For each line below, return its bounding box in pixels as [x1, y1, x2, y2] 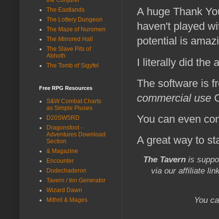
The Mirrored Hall [46, 35, 93, 43]
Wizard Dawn [46, 186, 82, 194]
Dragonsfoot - [46, 124, 83, 131]
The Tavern [143, 155, 186, 164]
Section [46, 137, 66, 145]
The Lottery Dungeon [46, 16, 103, 23]
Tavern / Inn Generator [46, 176, 106, 184]
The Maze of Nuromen [46, 25, 106, 33]
